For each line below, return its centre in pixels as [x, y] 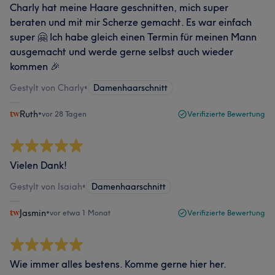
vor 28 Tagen [64, 114]
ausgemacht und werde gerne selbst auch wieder [122, 52]
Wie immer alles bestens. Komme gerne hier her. [118, 264]
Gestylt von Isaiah [46, 187]
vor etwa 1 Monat [80, 213]
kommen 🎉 [35, 66]
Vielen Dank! [38, 165]
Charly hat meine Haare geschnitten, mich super [119, 7]
